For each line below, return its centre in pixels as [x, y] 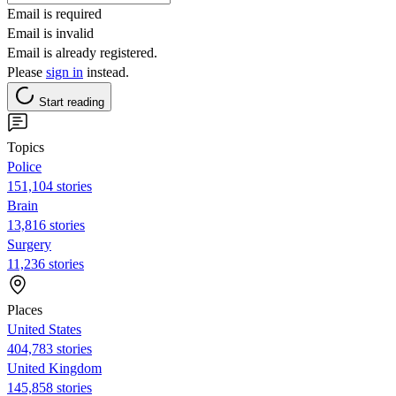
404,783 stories [49, 348]
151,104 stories [49, 186]
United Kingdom [54, 368]
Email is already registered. [82, 52]
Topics [26, 147]
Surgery [29, 244]
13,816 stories [46, 225]
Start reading [72, 102]
